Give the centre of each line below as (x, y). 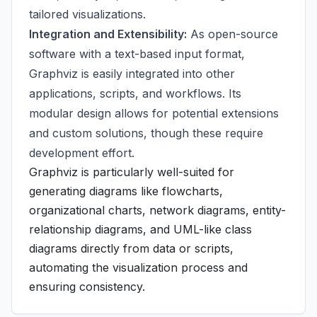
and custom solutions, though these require (146, 133)
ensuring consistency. (87, 287)
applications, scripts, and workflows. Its (135, 93)
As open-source (232, 34)
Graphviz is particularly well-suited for (132, 172)
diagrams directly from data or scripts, (131, 248)
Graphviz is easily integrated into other (132, 74)
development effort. (82, 153)
